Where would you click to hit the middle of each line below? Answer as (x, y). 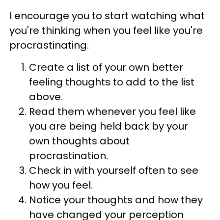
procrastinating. (49, 45)
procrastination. (69, 155)
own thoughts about (79, 141)
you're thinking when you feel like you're (106, 30)
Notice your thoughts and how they (116, 200)
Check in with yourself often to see (114, 170)
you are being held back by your (109, 126)
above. (46, 96)
